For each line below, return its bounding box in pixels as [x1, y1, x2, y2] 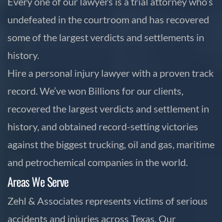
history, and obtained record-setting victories [7, 120, 198, 132]
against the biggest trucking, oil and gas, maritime [7, 138, 215, 150]
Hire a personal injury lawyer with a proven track [7, 66, 214, 79]
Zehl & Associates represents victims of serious [7, 194, 208, 207]
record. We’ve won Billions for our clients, [7, 84, 183, 97]
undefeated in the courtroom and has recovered [7, 13, 209, 25]
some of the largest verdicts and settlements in [7, 31, 204, 43]
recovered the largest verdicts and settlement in [7, 102, 209, 114]
